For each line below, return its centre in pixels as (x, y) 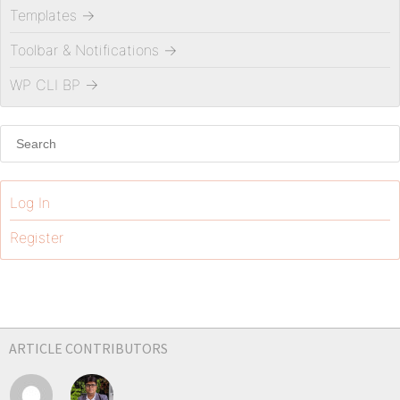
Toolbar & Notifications (84, 50)
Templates (43, 15)
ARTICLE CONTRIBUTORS (88, 348)
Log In (30, 203)
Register (37, 237)
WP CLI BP (45, 85)
